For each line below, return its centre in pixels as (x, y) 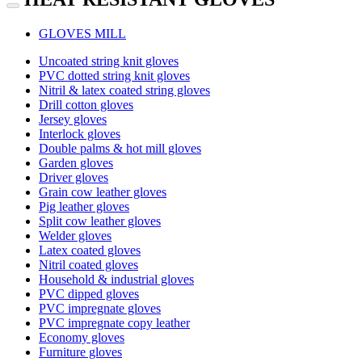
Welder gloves (75, 235)
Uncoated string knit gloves (109, 61)
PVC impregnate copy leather (114, 322)
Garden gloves (76, 162)
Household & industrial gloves (116, 279)
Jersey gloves (73, 119)
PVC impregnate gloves (100, 308)
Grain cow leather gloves (103, 192)
